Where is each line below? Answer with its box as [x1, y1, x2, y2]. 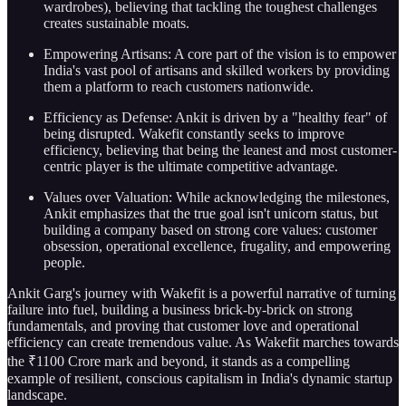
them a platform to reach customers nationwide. [43, 79, 314, 94]
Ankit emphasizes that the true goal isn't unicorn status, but [43, 206, 378, 221]
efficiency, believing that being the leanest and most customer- [43, 142, 397, 158]
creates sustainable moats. [43, 15, 189, 31]
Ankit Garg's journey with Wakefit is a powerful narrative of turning [7, 285, 396, 301]
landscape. [7, 387, 67, 402]
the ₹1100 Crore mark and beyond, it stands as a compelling [7, 353, 350, 369]
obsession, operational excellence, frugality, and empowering [43, 238, 391, 254]
